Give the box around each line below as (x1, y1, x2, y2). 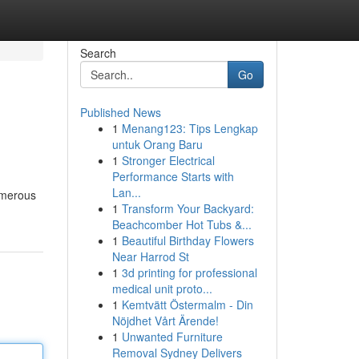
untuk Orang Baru (111, 136, 203, 152)
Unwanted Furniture (121, 329, 223, 345)
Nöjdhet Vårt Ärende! (111, 313, 219, 329)
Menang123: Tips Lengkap (121, 120, 258, 136)
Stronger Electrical (121, 152, 215, 168)
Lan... (111, 184, 141, 200)
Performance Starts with (111, 168, 234, 184)
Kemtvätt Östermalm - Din (121, 296, 253, 313)
